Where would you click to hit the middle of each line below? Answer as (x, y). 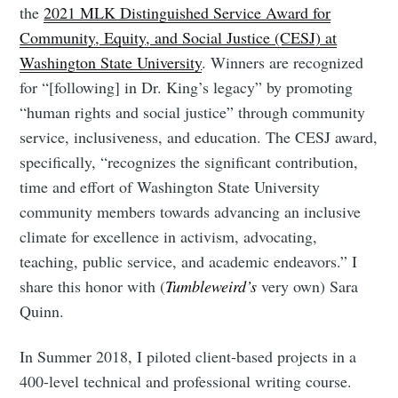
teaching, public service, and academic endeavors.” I (189, 261)
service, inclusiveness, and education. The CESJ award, (199, 137)
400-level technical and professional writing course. (186, 382)
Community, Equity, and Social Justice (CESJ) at (179, 37)
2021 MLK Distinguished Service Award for (187, 12)
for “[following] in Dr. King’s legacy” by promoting (187, 87)
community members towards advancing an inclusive (191, 211)
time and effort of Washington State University (170, 187)
